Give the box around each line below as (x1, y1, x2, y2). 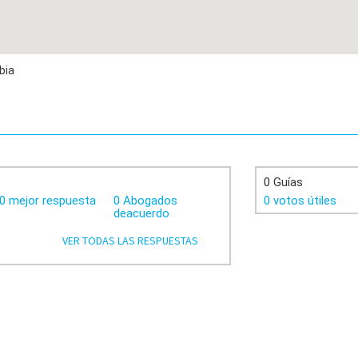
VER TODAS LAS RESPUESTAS (62, 233, 198, 248)
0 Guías (264, 175, 303, 189)
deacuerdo (113, 206, 170, 221)
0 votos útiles (264, 193, 336, 208)
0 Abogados (113, 193, 178, 208)
